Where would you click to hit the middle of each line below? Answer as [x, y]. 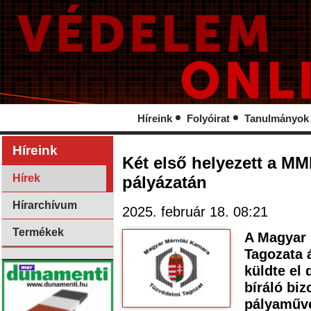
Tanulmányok [277, 119]
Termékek [38, 232]
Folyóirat [208, 119]
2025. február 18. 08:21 [195, 211]
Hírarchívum [45, 205]
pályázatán [164, 183]
